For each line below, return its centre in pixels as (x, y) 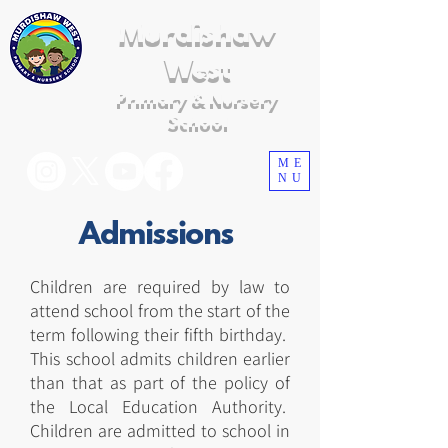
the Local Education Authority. (160, 406)
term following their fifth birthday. (160, 334)
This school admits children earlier (160, 358)
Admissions (156, 236)
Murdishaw (197, 35)
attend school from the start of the (160, 310)
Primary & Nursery (197, 100)
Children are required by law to (160, 286)
